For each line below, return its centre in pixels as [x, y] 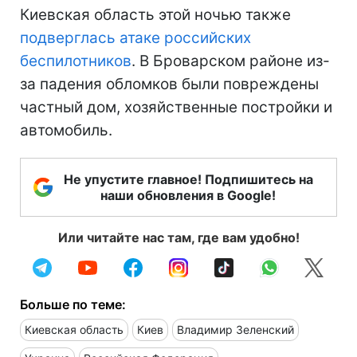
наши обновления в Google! [188, 195]
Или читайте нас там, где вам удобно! [178, 237]
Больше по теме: [73, 304]
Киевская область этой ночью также [155, 14]
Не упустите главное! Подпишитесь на [188, 179]
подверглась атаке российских [135, 37]
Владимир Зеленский [235, 329]
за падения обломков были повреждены [169, 84]
